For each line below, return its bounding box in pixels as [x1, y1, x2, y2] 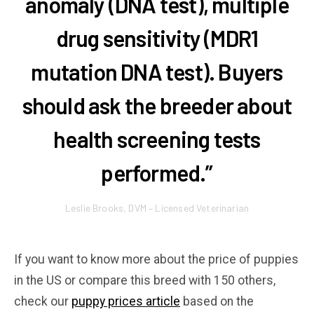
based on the [180, 294, 254, 309]
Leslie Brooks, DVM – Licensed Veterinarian [64, 202, 250, 214]
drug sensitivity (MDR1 [55, 25, 259, 52]
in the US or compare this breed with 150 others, [14, 273, 275, 288]
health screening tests [53, 125, 261, 153]
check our [14, 294, 71, 309]
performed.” [101, 159, 213, 186]
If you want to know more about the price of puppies [14, 252, 299, 267]
